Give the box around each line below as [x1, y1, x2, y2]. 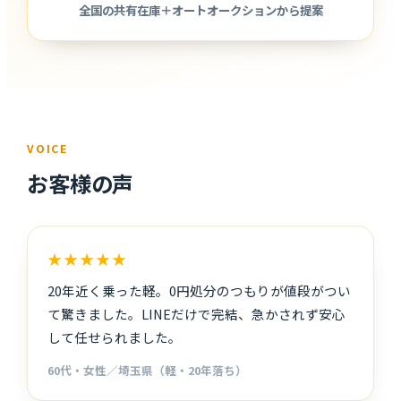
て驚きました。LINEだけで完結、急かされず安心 [47, 303, 346, 323]
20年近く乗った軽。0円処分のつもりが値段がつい [47, 280, 352, 300]
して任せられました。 [47, 327, 183, 346]
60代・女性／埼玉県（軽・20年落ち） [47, 361, 248, 379]
